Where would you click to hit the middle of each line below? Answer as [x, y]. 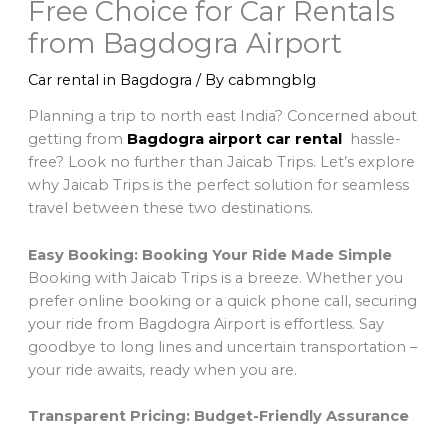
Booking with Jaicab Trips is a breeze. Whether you [215, 277]
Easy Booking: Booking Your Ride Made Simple [209, 254]
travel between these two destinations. [170, 208]
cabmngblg [271, 79]
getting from [75, 139]
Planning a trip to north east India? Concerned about [222, 116]
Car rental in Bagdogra [109, 79]
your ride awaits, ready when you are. [162, 369]
